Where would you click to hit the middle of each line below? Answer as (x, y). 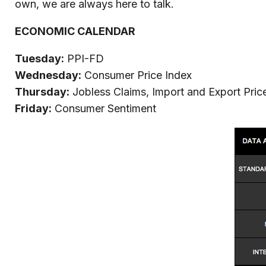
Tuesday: (39, 58)
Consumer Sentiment (104, 108)
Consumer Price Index (137, 75)
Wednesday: (48, 75)
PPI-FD (84, 58)
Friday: (33, 108)
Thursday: (42, 92)
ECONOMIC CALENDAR (75, 31)
